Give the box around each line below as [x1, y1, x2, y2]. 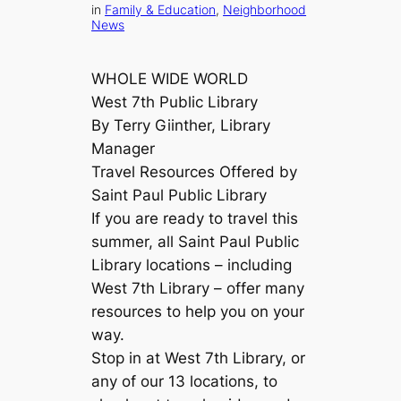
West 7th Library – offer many [91, 279, 305, 298]
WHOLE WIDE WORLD [91, 70, 262, 89]
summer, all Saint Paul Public [91, 233, 300, 252]
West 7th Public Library [91, 93, 259, 112]
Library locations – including [91, 256, 293, 275]
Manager [91, 140, 160, 158]
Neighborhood [223, 2, 307, 18]
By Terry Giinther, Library [91, 116, 271, 135]
